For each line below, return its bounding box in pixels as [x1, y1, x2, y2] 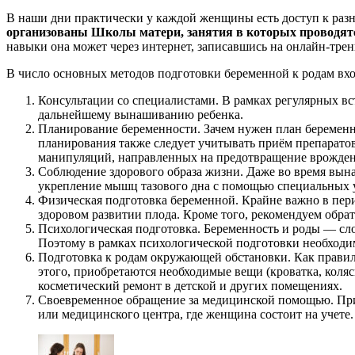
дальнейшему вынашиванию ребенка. [38, 107, 243, 121]
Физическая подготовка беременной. [38, 193, 242, 207]
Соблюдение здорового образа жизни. [38, 164, 246, 178]
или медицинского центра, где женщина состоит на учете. [38, 307, 353, 321]
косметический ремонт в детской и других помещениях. [38, 278, 342, 292]
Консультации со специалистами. [38, 93, 222, 107]
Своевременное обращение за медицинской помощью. [38, 292, 337, 307]
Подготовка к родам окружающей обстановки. [38, 250, 294, 264]
